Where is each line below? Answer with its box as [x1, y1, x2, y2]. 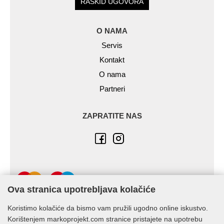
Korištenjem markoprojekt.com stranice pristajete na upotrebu [7, 215, 202, 223]
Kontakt [99, 55, 124, 64]
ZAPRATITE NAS [82, 111, 142, 120]
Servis [101, 41, 122, 50]
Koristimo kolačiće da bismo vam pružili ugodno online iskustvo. [7, 204, 208, 212]
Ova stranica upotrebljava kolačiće [7, 184, 155, 194]
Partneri [99, 84, 125, 93]
